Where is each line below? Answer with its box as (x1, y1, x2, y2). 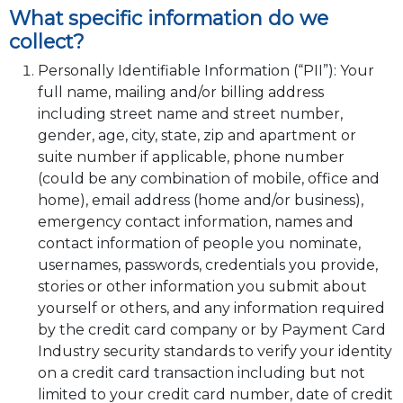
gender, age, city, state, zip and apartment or (37, 127, 356, 145)
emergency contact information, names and (37, 213, 354, 231)
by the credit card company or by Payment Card (37, 321, 386, 339)
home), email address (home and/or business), (37, 192, 363, 210)
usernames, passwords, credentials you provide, (37, 256, 378, 274)
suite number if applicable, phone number (37, 148, 345, 166)
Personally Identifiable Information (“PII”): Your (37, 62, 374, 80)
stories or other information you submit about (37, 278, 367, 296)
